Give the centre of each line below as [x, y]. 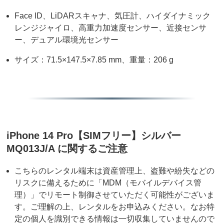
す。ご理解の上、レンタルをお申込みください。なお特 [115, 207]
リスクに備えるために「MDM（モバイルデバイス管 [108, 183]
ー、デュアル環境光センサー [67, 40]
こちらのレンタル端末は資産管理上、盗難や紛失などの [115, 171]
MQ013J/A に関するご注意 [67, 149]
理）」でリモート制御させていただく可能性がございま [115, 195]
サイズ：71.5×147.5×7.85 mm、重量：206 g [94, 60]
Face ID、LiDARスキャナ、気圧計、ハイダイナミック [113, 16]
